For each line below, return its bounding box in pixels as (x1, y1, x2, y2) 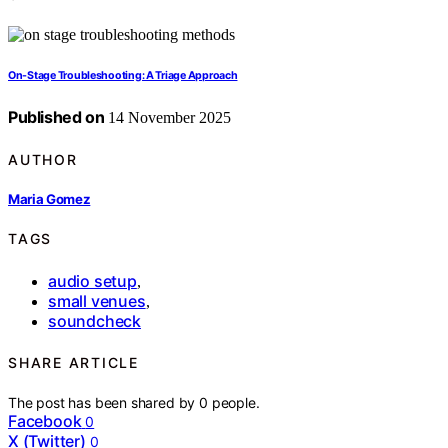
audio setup (48, 270, 137, 291)
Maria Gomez (8, 190, 91, 207)
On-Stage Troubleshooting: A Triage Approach (8, 69, 238, 83)
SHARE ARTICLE (8, 354, 139, 371)
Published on (8, 107, 105, 128)
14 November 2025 (104, 109, 232, 127)
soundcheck (48, 310, 141, 331)
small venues (48, 290, 146, 311)
